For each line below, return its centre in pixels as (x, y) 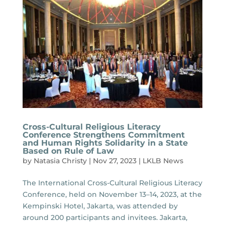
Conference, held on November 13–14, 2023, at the (112, 195)
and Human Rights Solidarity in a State (105, 143)
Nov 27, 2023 (115, 161)
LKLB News (163, 161)
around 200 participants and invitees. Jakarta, (105, 218)
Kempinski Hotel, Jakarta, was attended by (100, 206)
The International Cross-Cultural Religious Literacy (112, 183)
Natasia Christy (60, 161)
